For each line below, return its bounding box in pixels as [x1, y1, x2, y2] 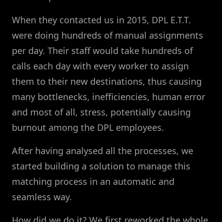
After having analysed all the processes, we [12, 144, 193, 157]
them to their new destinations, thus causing [12, 75, 202, 87]
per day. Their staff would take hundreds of [12, 44, 193, 56]
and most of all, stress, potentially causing [12, 106, 191, 118]
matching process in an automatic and [12, 175, 174, 187]
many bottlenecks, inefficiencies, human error [12, 90, 205, 103]
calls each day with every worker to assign [12, 59, 189, 72]
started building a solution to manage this [12, 160, 190, 172]
